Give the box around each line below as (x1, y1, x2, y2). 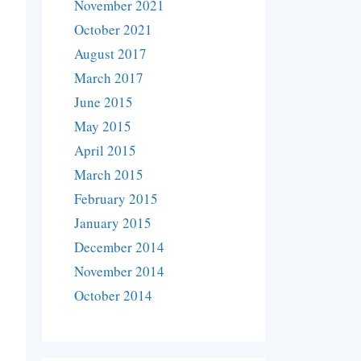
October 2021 (74, 20, 153, 39)
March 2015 (74, 165, 144, 185)
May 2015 (74, 117, 132, 136)
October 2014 (74, 286, 153, 305)
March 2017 (74, 68, 144, 88)
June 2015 (74, 93, 134, 112)
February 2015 (74, 189, 159, 209)
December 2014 (74, 238, 165, 257)
